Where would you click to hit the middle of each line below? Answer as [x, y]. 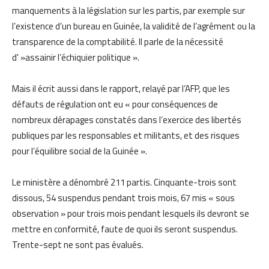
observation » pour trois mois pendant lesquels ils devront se [131, 213]
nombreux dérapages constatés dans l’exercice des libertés [127, 119]
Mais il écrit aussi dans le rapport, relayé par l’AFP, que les [121, 88]
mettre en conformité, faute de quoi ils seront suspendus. [125, 229]
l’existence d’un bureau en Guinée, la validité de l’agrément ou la [134, 26]
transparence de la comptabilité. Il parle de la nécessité [118, 41]
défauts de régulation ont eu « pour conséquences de [115, 104]
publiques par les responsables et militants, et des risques [126, 135]
